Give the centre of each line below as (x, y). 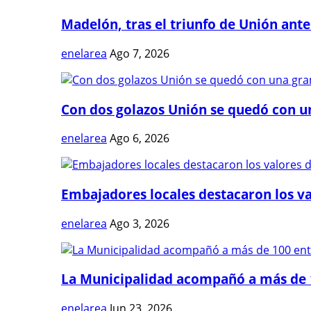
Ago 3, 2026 (140, 223)
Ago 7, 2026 (140, 53)
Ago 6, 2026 (140, 138)
